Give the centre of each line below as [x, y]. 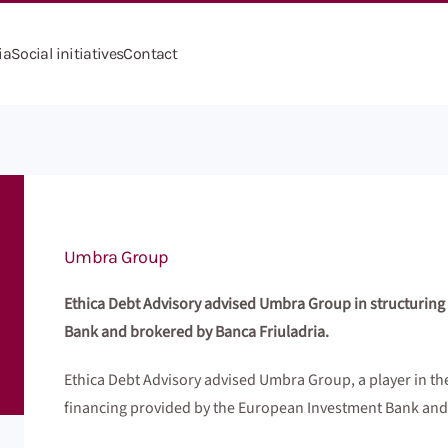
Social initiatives [67, 53]
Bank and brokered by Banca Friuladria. [196, 332]
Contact [150, 53]
